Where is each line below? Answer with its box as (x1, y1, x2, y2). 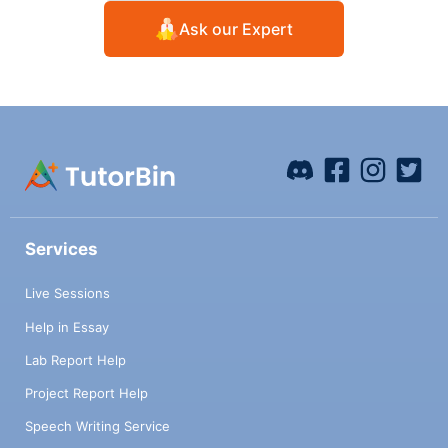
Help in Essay (25, 318, 109, 335)
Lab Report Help (25, 351, 126, 368)
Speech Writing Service (25, 418, 170, 435)
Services (25, 238, 98, 259)
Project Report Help (25, 384, 148, 401)
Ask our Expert (179, 18, 293, 39)
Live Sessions (25, 285, 110, 302)
